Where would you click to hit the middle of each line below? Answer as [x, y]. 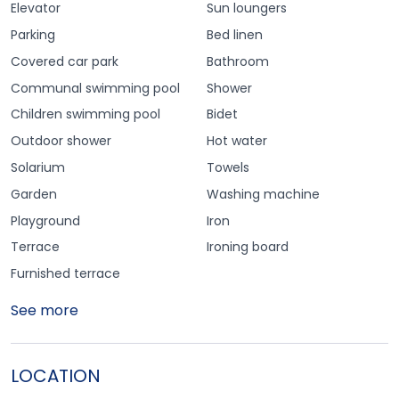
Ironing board [248, 247]
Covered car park [65, 61]
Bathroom [238, 61]
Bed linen [235, 34]
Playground [45, 220]
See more [45, 311]
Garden [34, 194]
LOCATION [56, 376]
